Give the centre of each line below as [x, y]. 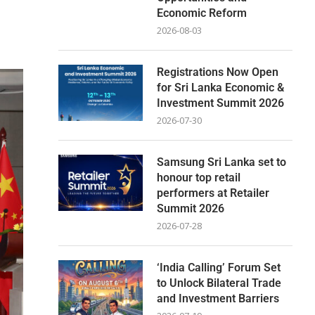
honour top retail [199, 177]
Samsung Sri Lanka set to [222, 162]
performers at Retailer [213, 193]
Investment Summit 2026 [221, 103]
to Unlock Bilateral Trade [219, 283]
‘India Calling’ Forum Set [219, 267]
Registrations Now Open [218, 72]
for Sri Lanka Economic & [221, 87]
